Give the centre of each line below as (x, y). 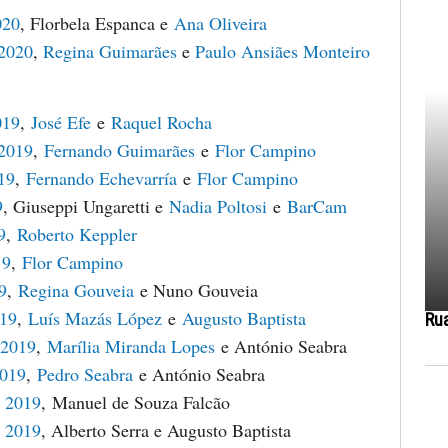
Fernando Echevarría (101, 178)
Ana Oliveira (220, 23)
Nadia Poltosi (218, 206)
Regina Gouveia (76, 290)
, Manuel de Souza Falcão (135, 402)
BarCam (317, 206)
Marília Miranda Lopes (131, 346)
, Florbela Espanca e (97, 23)
